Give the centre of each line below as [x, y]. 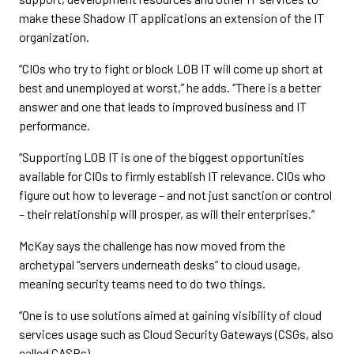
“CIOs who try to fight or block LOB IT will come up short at [171, 68]
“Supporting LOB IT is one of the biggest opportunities [162, 157]
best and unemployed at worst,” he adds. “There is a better [170, 87]
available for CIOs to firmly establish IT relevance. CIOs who [172, 176]
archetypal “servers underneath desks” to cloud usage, [160, 264]
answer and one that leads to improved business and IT [163, 106]
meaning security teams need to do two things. [142, 283]
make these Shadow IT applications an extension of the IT [171, 18]
